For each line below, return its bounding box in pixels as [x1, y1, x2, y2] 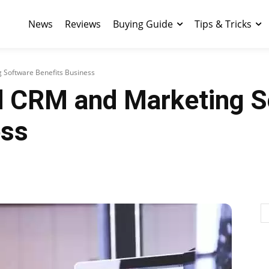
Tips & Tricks [195, 17, 252, 31]
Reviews [65, 17, 101, 31]
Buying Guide [113, 17, 173, 31]
